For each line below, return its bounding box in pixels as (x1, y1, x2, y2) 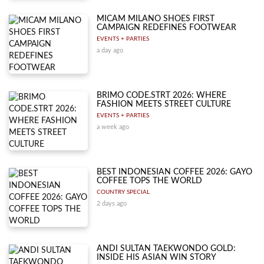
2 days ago (97, 200, 127, 207)
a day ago (97, 47, 124, 54)
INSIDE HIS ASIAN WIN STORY (97, 253, 217, 262)
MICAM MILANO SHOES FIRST (97, 14, 215, 23)
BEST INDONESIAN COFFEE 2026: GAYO (97, 167, 253, 176)
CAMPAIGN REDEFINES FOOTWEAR (97, 23, 237, 32)
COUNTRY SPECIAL (97, 189, 150, 195)
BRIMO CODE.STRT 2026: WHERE (97, 91, 227, 100)
